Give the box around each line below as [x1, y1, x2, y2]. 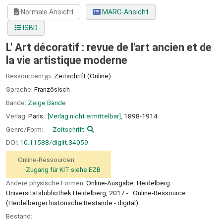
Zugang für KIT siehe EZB [26, 166, 101, 174]
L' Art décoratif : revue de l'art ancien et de [6, 41, 212, 54]
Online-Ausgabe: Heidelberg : [86, 178, 173, 187]
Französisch [34, 85, 70, 94]
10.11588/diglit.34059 [20, 138, 88, 147]
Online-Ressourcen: [18, 156, 76, 164]
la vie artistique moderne [6, 54, 127, 67]
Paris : [28, 111, 46, 120]
